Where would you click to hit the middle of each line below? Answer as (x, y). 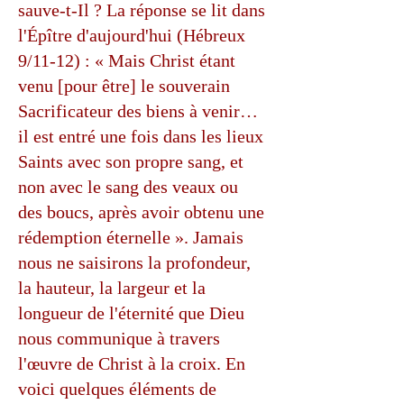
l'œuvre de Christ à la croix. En (132, 363)
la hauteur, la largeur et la (112, 288)
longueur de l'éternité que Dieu (131, 313)
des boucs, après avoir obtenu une (141, 212)
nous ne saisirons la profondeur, (134, 262)
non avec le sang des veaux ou (128, 187)
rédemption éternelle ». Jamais (131, 237)
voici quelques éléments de (117, 389)
